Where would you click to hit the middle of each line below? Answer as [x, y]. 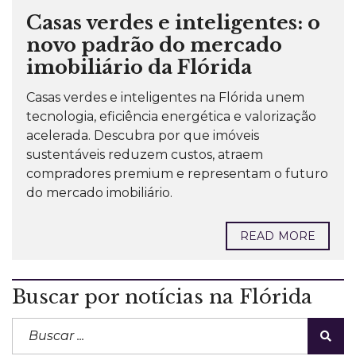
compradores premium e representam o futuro [177, 174]
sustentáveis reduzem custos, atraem [145, 155]
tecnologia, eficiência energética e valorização [171, 117]
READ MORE [278, 236]
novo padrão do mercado [154, 45]
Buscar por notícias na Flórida [162, 297]
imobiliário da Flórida [139, 68]
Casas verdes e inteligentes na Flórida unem [165, 98]
